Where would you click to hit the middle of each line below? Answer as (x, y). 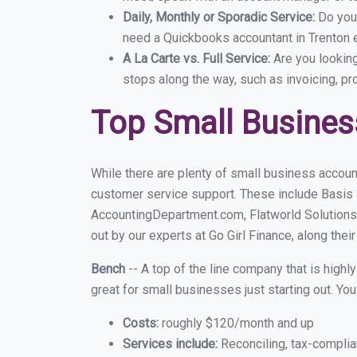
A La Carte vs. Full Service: (198, 59)
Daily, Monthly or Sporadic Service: (220, 17)
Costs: (141, 323)
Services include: (170, 344)
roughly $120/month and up (236, 323)
